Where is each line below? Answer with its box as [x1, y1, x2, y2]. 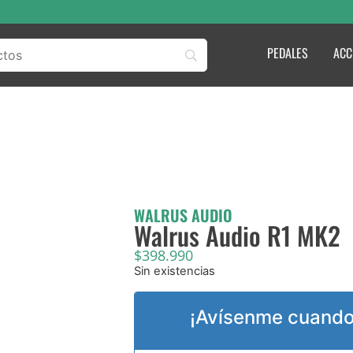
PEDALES [267, 43, 309, 62]
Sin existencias [134, 264, 216, 279]
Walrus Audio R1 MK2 [134, 217, 341, 255]
